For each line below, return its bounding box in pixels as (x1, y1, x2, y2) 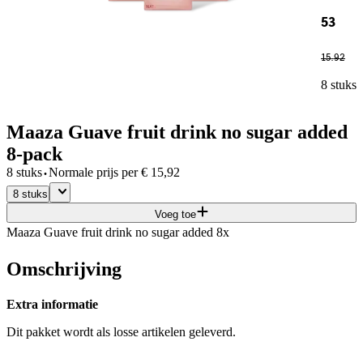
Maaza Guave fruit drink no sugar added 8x (6, 224, 229, 239)
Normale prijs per (49, 164, 138, 179)
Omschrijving (6, 258, 122, 280)
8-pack (6, 143, 62, 164)
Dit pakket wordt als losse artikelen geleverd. (6, 325, 236, 340)
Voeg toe (154, 207, 196, 220)
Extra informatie (6, 297, 98, 312)
